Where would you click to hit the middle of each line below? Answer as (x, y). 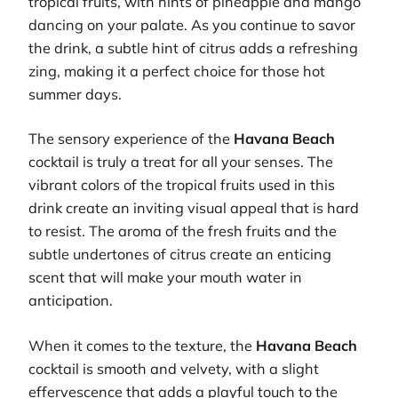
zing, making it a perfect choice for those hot (177, 71)
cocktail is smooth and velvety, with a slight (174, 368)
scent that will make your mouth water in (165, 278)
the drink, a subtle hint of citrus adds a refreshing (193, 48)
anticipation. (71, 301)
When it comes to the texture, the (142, 345)
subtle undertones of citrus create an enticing (180, 255)
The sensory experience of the (131, 139)
